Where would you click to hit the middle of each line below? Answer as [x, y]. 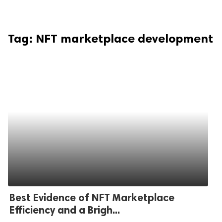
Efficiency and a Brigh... [65, 210]
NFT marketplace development [124, 38]
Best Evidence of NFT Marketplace [92, 197]
